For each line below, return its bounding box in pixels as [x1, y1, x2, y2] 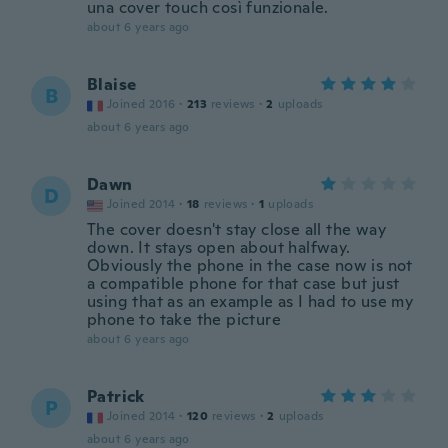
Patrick [87, 386, 145, 407]
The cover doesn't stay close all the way [87, 219, 386, 240]
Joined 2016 [107, 96, 176, 112]
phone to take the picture [87, 309, 281, 330]
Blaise [87, 74, 137, 95]
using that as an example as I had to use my [87, 291, 414, 312]
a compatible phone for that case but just [87, 273, 400, 294]
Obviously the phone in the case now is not [87, 255, 413, 276]
